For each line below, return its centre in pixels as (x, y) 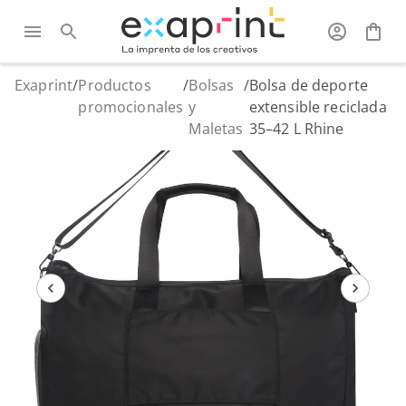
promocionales (131, 107)
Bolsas (212, 85)
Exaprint (44, 85)
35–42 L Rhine (296, 129)
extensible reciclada (318, 107)
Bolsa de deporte (309, 85)
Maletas (216, 129)
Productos (115, 85)
